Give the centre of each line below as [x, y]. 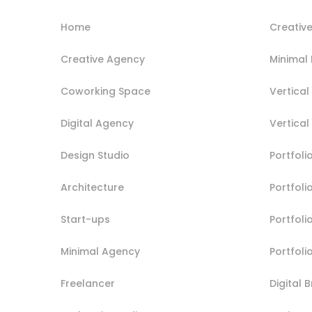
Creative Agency [103, 59]
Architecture [92, 187]
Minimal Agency [100, 251]
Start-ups [85, 219]
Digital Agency [97, 123]
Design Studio [95, 155]
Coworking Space [106, 91]
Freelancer [88, 283]
